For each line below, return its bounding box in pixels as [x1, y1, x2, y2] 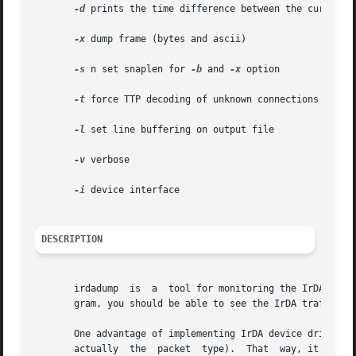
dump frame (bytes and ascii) [85, 33, 247, 45]
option [241, 64, 281, 75]
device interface [85, 184, 180, 196]
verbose [85, 154, 130, 166]
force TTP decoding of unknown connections [85, 94, 319, 106]
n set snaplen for [85, 64, 192, 75]
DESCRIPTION [41, 234, 103, 246]
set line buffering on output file [85, 124, 275, 136]
